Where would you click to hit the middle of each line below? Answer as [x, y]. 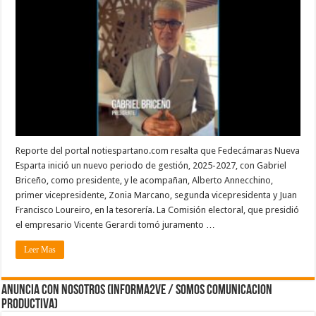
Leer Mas [40, 249]
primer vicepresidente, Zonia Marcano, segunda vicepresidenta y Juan [157, 195]
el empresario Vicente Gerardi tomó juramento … [116, 224]
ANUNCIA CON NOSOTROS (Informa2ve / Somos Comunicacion [137, 290]
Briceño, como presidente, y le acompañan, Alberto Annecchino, [145, 180]
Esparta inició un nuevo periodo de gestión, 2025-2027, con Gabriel [151, 165]
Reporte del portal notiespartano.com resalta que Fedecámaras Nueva [158, 150]
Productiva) [30, 304]
